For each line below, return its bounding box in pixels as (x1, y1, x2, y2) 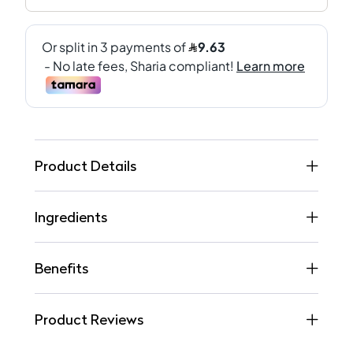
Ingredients (35, 207, 107, 226)
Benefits (35, 258, 88, 277)
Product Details (35, 156, 136, 175)
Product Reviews (35, 310, 143, 329)
